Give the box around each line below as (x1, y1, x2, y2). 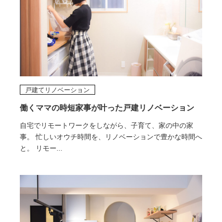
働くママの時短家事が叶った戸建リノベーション (19, 104, 194, 112)
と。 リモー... (19, 144, 62, 153)
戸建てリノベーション (25, 86, 90, 94)
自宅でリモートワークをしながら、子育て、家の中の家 (19, 121, 193, 130)
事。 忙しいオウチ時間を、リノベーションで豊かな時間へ (19, 133, 202, 141)
